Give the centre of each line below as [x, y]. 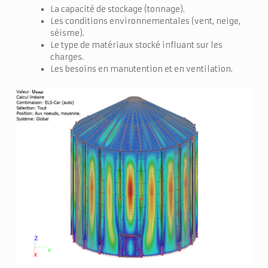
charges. [67, 57]
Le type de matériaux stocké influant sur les [136, 45]
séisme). [67, 33]
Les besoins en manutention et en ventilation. [141, 69]
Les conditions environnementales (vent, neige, [145, 22]
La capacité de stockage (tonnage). [117, 10]
